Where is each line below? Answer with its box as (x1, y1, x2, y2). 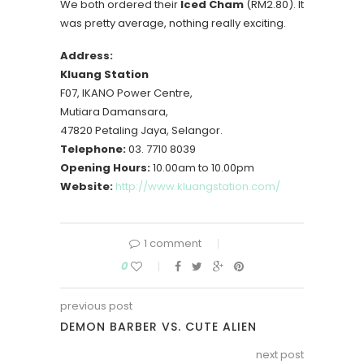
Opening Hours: (60, 160, 150, 175)
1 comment (144, 236, 201, 251)
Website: (60, 179, 113, 194)
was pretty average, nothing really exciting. (60, 15, 286, 31)
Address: (60, 48, 113, 63)
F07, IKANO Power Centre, (60, 85, 193, 101)
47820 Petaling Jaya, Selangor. (60, 123, 223, 138)
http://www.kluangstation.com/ (115, 179, 280, 194)
